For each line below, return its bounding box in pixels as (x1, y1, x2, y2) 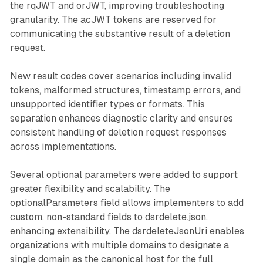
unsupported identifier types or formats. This (9, 98, 205, 110)
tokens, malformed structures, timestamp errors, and (9, 84, 241, 96)
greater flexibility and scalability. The (9, 183, 170, 194)
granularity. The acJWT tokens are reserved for (9, 14, 217, 25)
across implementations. (9, 140, 116, 152)
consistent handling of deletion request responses (9, 126, 227, 138)
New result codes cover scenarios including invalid (9, 70, 231, 82)
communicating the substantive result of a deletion (9, 28, 230, 39)
